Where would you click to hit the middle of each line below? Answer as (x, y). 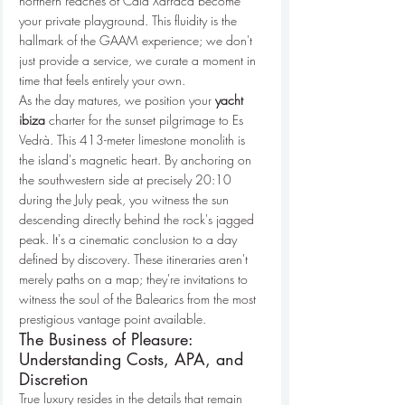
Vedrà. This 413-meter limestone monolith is (134, 139)
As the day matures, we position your (117, 99)
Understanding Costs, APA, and (134, 358)
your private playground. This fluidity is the (130, 20)
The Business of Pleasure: (108, 339)
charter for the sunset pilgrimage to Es (146, 119)
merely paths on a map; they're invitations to (135, 278)
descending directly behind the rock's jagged (138, 219)
